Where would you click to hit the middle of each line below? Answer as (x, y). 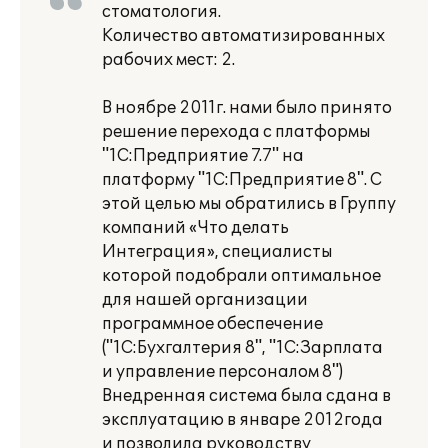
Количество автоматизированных (243, 36)
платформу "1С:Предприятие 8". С (242, 180)
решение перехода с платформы (236, 132)
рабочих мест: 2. (168, 60)
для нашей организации (205, 300)
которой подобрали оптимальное (241, 276)
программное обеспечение (212, 324)
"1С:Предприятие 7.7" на (203, 156)
